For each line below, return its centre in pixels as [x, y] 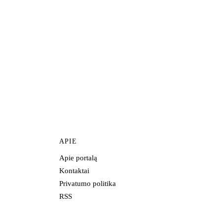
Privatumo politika [88, 184]
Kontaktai [74, 171]
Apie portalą [78, 158]
